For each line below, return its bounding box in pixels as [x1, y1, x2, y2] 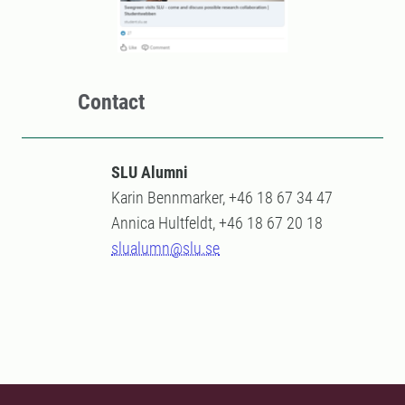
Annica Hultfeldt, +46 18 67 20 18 [111, 212, 323, 232]
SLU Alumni [111, 162, 188, 182]
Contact [78, 89, 145, 115]
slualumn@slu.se [111, 238, 220, 258]
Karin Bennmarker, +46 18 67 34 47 [111, 187, 336, 207]
